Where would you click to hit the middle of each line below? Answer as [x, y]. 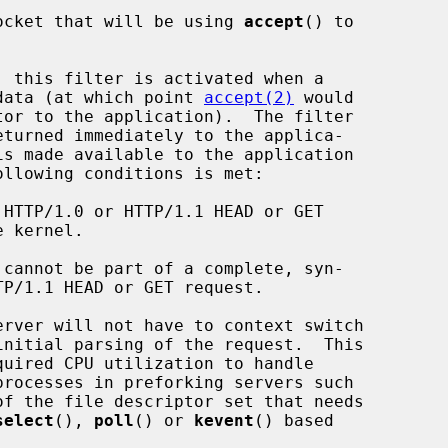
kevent [224, 420]
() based [294, 420]
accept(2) [249, 97]
